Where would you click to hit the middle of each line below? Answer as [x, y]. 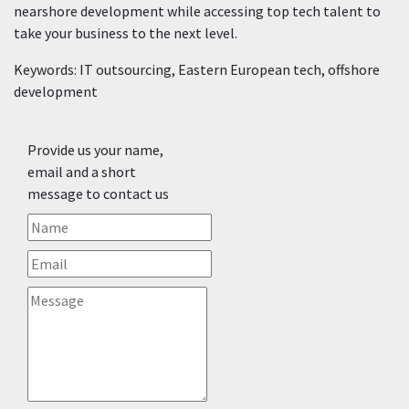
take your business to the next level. [126, 33]
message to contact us [98, 194]
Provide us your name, [95, 150]
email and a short [82, 172]
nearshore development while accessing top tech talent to [197, 11]
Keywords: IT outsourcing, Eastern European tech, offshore [197, 69]
